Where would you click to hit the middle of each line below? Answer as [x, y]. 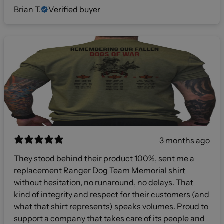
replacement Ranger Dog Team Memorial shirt [100, 171]
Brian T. [27, 10]
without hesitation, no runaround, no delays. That [104, 183]
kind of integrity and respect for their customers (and [112, 195]
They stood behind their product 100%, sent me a [104, 159]
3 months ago [185, 141]
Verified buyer [74, 10]
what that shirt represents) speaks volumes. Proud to [95, 207]
